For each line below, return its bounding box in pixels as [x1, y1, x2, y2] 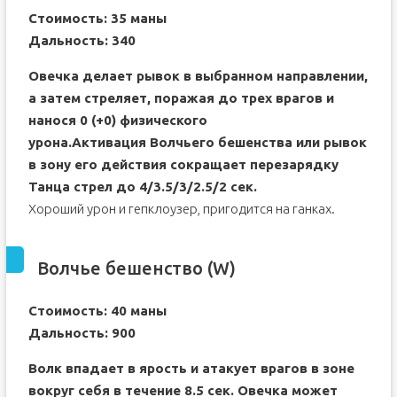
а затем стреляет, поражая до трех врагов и [27, 90, 334, 105]
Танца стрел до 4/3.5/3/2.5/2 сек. [27, 179, 257, 194]
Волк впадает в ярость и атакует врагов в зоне [27, 361, 354, 376]
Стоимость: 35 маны [27, 11, 167, 26]
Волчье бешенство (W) [36, 258, 236, 278]
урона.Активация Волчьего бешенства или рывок [27, 135, 367, 150]
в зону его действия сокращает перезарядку [27, 157, 339, 172]
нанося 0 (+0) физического [27, 113, 207, 128]
